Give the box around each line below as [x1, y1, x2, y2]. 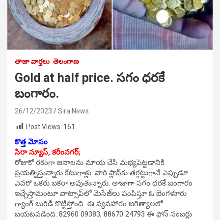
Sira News [58, 107, 89, 115]
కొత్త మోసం [15, 137, 48, 147]
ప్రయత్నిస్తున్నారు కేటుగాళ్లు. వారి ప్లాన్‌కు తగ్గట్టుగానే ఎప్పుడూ [15, 168, 188, 178]
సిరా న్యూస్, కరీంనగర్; [15, 148, 81, 157]
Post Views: [26, 122, 62, 131]
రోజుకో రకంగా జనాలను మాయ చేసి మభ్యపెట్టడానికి [15, 158, 165, 167]
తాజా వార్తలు [15, 57, 50, 65]
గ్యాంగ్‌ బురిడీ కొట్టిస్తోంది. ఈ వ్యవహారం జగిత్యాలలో [15, 199, 163, 209]
